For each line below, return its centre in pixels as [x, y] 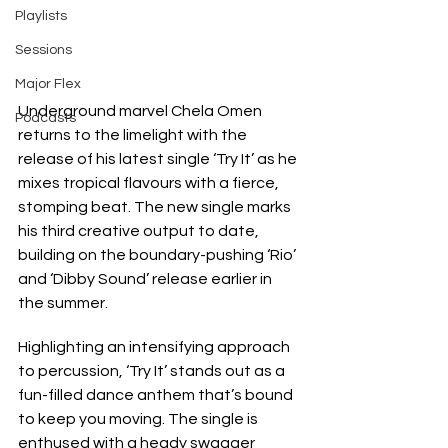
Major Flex [48, 84]
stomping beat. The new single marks [156, 206]
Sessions [43, 50]
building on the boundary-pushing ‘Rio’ [158, 254]
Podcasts [45, 118]
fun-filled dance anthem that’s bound [157, 394]
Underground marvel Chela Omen [141, 110]
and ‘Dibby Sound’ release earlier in [146, 278]
